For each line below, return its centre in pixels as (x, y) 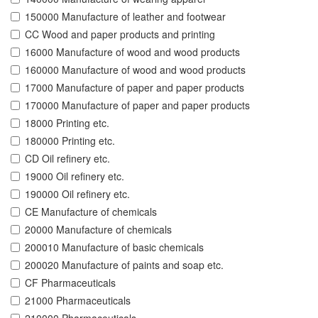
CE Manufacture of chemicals (91, 212)
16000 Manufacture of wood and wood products (132, 52)
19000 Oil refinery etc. (75, 176)
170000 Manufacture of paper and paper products (137, 105)
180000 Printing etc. (70, 141)
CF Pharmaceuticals (70, 283)
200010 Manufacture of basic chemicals (114, 247)
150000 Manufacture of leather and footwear (125, 17)
